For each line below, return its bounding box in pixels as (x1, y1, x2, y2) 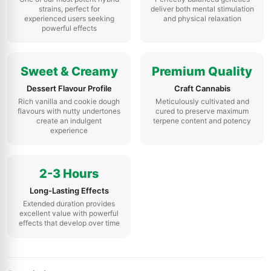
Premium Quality (152, 64, 252, 79)
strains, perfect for (38, 4, 100, 13)
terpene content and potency (153, 116, 251, 125)
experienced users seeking (24, 14, 114, 23)
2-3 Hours (39, 166, 99, 181)
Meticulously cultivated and (155, 97, 249, 106)
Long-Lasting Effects (29, 186, 109, 195)
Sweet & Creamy (20, 64, 118, 79)
